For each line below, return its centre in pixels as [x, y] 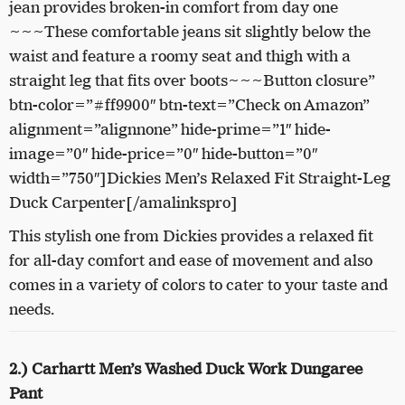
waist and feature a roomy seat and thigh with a [180, 57]
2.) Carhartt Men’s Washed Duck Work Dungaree [186, 369]
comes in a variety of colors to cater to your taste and [198, 285]
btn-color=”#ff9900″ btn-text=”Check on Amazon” [189, 105]
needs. [33, 310]
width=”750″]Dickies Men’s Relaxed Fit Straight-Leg [200, 179]
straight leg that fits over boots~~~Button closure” [192, 81]
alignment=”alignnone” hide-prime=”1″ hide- [170, 130]
